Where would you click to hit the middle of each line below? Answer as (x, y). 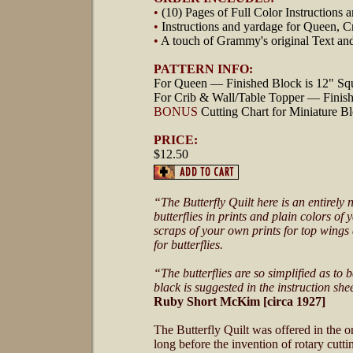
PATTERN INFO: (203, 69)
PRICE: (176, 140)
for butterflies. (190, 245)
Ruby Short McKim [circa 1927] (240, 301)
